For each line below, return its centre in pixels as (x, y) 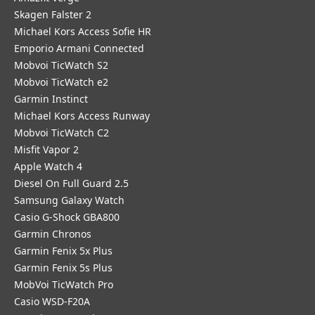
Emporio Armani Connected (79, 48)
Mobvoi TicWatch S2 (61, 65)
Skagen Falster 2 (53, 14)
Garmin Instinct (51, 99)
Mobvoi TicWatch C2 (62, 133)
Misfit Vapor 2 (46, 149)
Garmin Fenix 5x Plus (63, 251)
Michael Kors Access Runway (82, 116)
